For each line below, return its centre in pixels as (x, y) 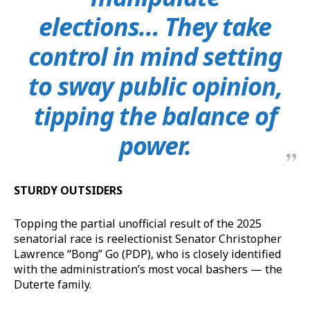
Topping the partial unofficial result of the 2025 (138, 223)
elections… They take (155, 26)
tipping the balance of (155, 116)
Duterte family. (53, 284)
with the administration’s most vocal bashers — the (148, 269)
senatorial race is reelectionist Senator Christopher (148, 238)
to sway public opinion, (155, 86)
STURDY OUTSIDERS (70, 190)
